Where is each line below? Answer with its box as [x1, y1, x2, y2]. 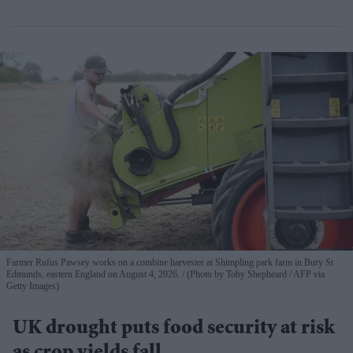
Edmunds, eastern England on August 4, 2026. [6, 269, 182, 281]
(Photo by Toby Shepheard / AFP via [184, 269, 325, 281]
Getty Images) [6, 281, 59, 292]
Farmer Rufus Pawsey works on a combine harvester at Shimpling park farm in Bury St [6, 257, 333, 269]
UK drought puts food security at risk [13, 319, 335, 340]
